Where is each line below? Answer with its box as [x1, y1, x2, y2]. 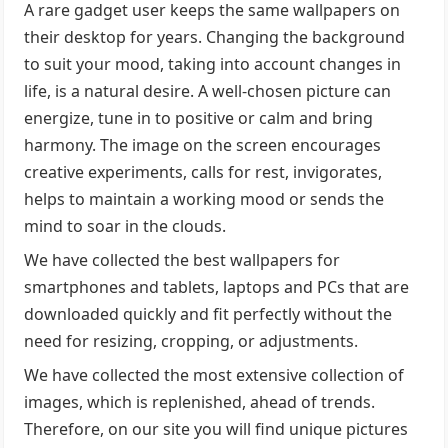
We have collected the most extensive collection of [24, 363, 405, 386]
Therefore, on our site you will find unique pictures [24, 417, 409, 440]
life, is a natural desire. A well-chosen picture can [24, 79, 392, 102]
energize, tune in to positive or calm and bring [24, 106, 374, 129]
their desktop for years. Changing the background [24, 25, 406, 48]
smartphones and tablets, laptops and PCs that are [24, 275, 410, 298]
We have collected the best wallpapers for [24, 248, 341, 271]
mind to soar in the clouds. [24, 214, 227, 237]
